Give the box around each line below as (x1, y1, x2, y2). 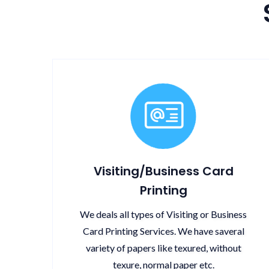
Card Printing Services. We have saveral (82, 225, 244, 237)
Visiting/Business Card (93, 163, 234, 180)
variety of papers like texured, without (85, 242, 241, 253)
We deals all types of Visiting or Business (80, 208, 247, 220)
